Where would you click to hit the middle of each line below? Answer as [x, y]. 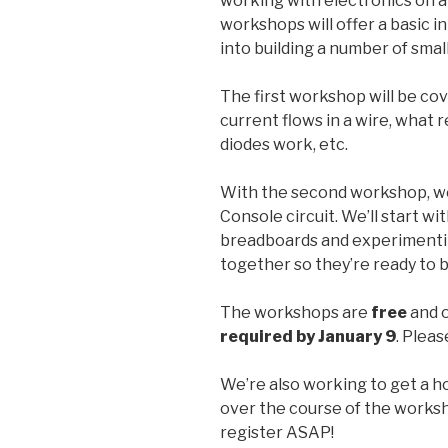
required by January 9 [308, 337]
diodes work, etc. [284, 145]
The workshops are [295, 313]
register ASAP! [277, 433]
